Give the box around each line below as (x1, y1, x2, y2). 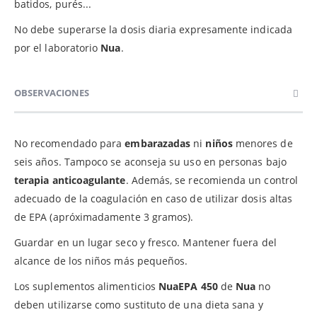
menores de (232, 137, 293, 151)
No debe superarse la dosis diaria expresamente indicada (14, 23, 292, 37)
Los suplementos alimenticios (14, 279, 159, 294)
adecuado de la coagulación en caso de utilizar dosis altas (14, 192, 293, 206)
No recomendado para (14, 137, 125, 151)
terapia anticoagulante (14, 173, 126, 188)
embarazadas (125, 137, 191, 151)
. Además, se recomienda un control (125, 173, 298, 188)
